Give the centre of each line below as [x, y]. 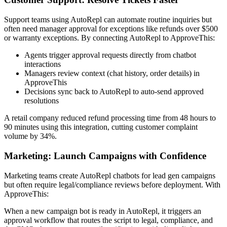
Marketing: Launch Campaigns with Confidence [105, 156]
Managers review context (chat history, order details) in [112, 73]
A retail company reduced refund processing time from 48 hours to [110, 118]
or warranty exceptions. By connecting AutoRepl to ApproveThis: [109, 38]
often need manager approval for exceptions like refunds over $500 [111, 29]
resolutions [42, 101]
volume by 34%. [30, 136]
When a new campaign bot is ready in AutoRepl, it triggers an [103, 211]
